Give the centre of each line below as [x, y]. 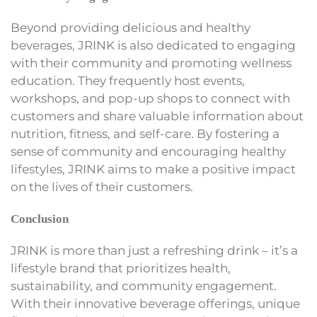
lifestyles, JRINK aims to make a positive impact [153, 169]
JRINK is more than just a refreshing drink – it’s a [154, 251]
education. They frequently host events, [128, 81]
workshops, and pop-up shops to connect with [150, 99]
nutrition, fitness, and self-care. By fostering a [145, 134]
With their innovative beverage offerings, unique [155, 304]
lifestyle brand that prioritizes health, [121, 269]
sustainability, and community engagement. [144, 286]
